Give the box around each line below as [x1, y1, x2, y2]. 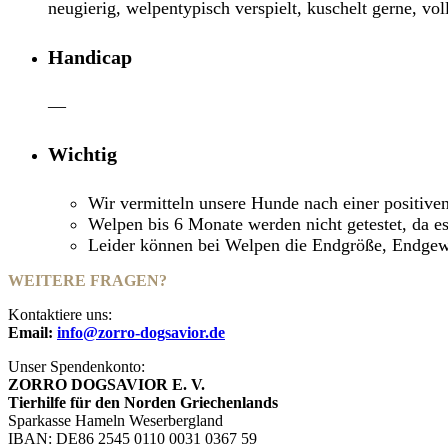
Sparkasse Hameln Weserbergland [8, 411, 223, 429]
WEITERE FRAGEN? [8, 271, 167, 289]
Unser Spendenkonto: [8, 357, 145, 375]
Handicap [48, 46, 132, 69]
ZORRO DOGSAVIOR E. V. [8, 375, 205, 393]
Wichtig [48, 143, 117, 166]
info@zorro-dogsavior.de [57, 323, 225, 341]
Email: [8, 323, 57, 341]
